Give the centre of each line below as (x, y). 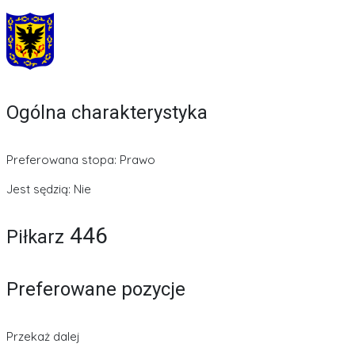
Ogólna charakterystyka (107, 112)
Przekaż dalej (43, 336)
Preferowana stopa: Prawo (81, 159)
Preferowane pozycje (96, 289)
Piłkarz (35, 237)
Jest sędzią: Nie (49, 189)
